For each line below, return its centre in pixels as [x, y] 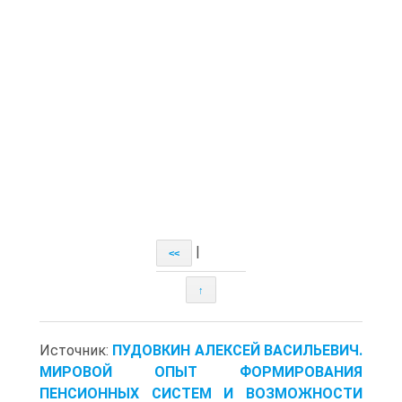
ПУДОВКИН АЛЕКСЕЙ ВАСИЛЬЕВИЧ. [238, 351]
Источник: [76, 351]
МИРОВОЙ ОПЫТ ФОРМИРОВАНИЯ [201, 372]
